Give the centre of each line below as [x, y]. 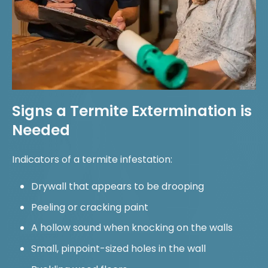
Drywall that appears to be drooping [118, 186]
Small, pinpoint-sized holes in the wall [118, 249]
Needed [41, 130]
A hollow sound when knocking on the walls [132, 228]
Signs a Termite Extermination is [132, 111]
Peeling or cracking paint [90, 207]
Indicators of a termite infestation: [92, 159]
